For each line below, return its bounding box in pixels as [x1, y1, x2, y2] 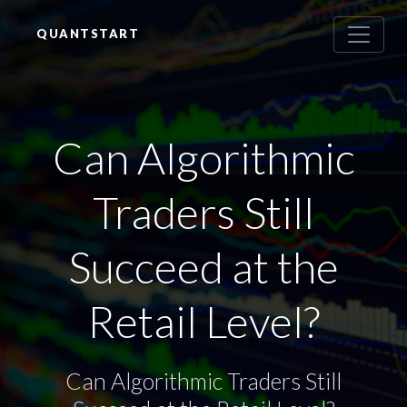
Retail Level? [87, 295, 320, 347]
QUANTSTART [36, 26, 139, 41]
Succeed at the [68, 241, 339, 293]
